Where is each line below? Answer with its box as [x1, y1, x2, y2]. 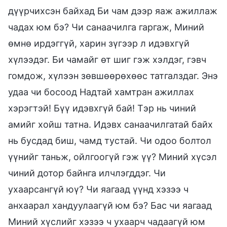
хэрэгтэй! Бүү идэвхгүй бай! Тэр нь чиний [8, 102, 196, 113]
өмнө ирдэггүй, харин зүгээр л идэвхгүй [8, 37, 190, 49]
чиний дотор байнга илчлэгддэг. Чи [8, 167, 166, 178]
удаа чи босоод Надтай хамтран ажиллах [8, 86, 194, 97]
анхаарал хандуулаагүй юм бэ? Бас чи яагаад [8, 200, 212, 211]
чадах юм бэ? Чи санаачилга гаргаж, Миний [8, 21, 204, 32]
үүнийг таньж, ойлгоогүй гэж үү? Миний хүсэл [8, 151, 217, 162]
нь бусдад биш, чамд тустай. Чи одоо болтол [8, 135, 211, 146]
